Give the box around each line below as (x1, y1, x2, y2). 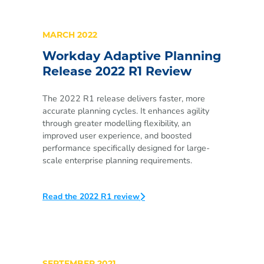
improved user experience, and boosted (42, 129, 192, 141)
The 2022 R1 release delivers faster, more (42, 92, 205, 104)
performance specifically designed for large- (42, 141, 210, 154)
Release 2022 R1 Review (42, 67, 192, 79)
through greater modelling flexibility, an (42, 117, 191, 129)
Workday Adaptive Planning (42, 51, 221, 64)
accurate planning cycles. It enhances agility (42, 104, 209, 117)
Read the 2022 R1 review (42, 190, 140, 202)
